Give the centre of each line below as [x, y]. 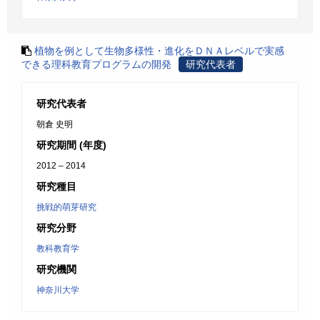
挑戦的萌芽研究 [66, 207]
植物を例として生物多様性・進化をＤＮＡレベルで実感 [159, 51]
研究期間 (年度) [71, 145]
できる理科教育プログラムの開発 [96, 64]
